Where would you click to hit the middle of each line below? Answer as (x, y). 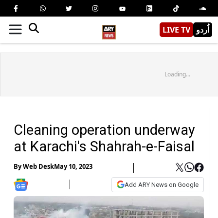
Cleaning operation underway (104, 130)
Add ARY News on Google (162, 184)
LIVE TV (176, 29)
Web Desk (38, 167)
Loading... (177, 74)
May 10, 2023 (73, 167)
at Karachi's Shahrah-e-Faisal (104, 146)
